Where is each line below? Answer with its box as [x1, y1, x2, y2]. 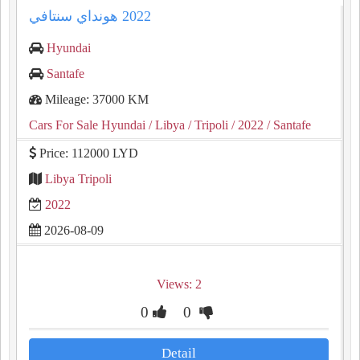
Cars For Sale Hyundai [29, 118, 145, 132]
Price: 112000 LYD [36, 146, 138, 160]
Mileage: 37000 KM [42, 92, 149, 106]
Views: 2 [156, 277, 202, 291]
